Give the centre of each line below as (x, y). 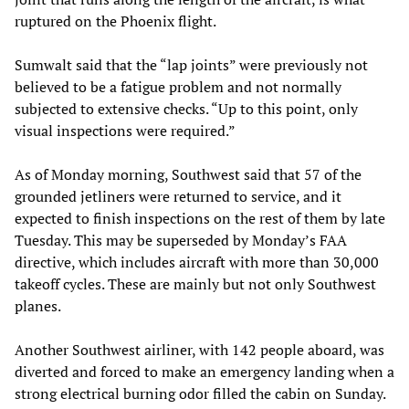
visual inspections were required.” (125, 131)
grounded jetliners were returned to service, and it (178, 197)
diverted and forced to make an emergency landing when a (204, 372)
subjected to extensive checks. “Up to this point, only (186, 109)
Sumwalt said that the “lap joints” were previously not (191, 65)
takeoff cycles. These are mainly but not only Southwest (195, 284)
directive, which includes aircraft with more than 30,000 (197, 262)
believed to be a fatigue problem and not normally (178, 87)
